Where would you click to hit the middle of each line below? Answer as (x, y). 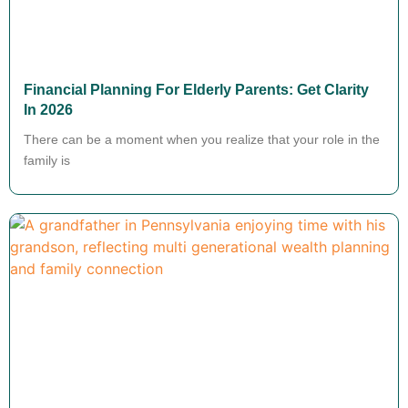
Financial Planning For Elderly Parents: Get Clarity (196, 89)
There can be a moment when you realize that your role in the (202, 139)
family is (47, 160)
